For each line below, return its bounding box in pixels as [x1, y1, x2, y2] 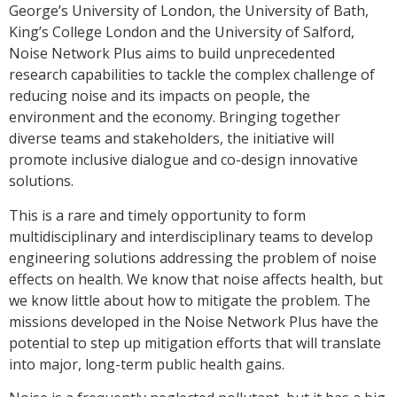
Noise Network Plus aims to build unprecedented [9, 43, 335, 64]
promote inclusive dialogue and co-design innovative [9, 150, 358, 170]
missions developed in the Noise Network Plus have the [9, 311, 378, 331]
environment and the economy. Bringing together [9, 107, 340, 128]
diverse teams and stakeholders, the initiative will [9, 128, 334, 149]
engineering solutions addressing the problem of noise [9, 247, 377, 268]
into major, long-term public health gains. [9, 354, 288, 374]
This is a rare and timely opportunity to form [9, 205, 306, 225]
